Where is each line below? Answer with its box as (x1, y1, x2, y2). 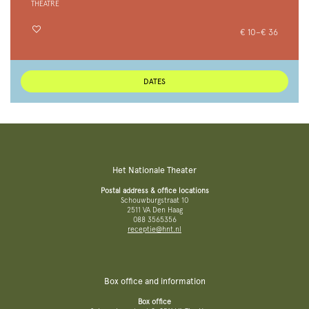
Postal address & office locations (100, 186, 209, 196)
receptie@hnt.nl (128, 225, 181, 235)
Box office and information (103, 276, 206, 287)
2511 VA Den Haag (126, 206, 183, 215)
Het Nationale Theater (112, 165, 197, 176)
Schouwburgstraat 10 (121, 196, 188, 206)
